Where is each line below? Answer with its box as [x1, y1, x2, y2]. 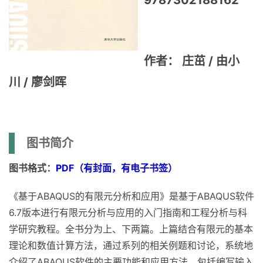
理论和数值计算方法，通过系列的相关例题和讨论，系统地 [9, 240, 253, 251]
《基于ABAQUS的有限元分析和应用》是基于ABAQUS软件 [9, 190, 254, 202]
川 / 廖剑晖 [9, 75, 66, 89]
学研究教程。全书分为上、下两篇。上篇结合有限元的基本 [9, 223, 253, 235]
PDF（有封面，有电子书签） [56, 162, 177, 174]
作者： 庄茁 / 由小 [144, 54, 240, 68]
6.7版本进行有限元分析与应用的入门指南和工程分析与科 [9, 207, 247, 218]
